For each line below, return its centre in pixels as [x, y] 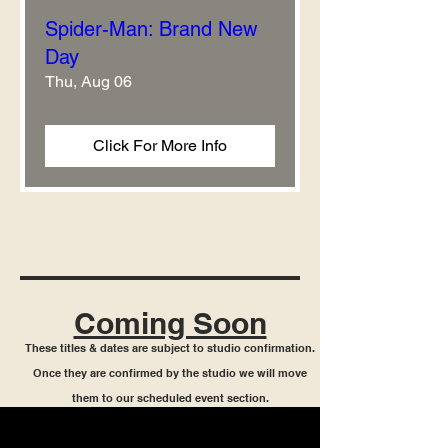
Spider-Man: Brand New [151, 29]
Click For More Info [160, 145]
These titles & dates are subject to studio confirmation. [170, 348]
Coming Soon [170, 323]
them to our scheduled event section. [170, 398]
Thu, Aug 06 [88, 81]
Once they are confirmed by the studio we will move [170, 373]
